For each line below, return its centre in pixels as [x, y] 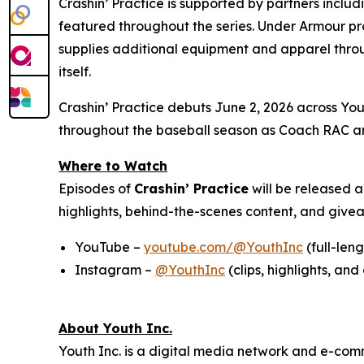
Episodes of [96, 189]
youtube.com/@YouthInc [223, 247]
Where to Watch [113, 166]
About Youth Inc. [115, 329]
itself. [75, 72]
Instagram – [115, 270]
